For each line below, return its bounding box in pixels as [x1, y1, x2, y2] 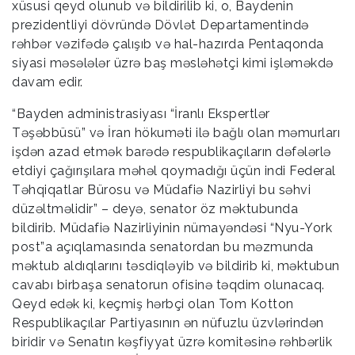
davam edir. [12, 74, 83, 90]
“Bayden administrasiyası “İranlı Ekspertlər [12, 105, 270, 121]
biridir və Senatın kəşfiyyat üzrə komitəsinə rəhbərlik [12, 334, 332, 349]
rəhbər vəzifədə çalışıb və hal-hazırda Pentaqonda [12, 36, 324, 52]
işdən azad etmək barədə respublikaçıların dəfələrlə [12, 143, 331, 159]
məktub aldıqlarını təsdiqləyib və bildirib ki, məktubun [12, 258, 340, 273]
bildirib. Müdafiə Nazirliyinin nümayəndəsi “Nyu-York [12, 219, 332, 235]
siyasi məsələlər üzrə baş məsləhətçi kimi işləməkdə [12, 55, 334, 71]
